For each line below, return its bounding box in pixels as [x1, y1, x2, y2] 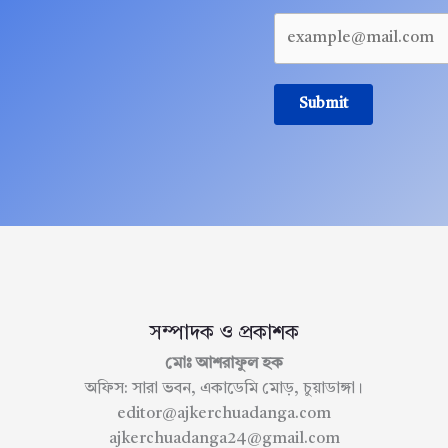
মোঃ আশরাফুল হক [165, 356, 283, 373]
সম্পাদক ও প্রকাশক [149, 324, 299, 345]
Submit [299, 97, 348, 113]
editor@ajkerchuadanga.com [117, 406, 331, 423]
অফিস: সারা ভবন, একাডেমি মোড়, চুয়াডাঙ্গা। [85, 381, 363, 398]
